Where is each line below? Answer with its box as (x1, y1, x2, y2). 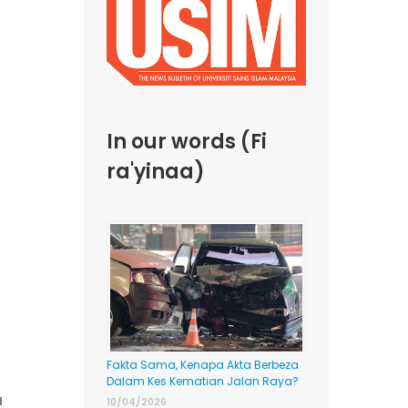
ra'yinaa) (106, 158, 205, 187)
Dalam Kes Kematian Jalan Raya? (106, 373, 299, 390)
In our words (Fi (106, 127, 267, 157)
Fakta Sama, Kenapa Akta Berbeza (106, 357, 299, 373)
